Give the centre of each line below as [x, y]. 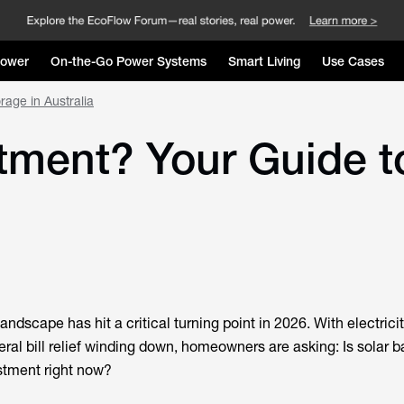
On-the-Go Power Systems [129, 61]
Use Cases [353, 61]
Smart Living [264, 61]
